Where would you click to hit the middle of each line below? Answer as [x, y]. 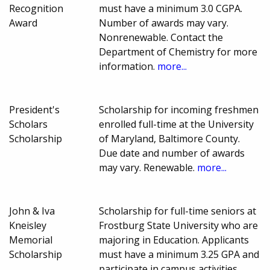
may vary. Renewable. [148, 167]
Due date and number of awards [172, 153]
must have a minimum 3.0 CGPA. [171, 8]
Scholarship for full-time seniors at [178, 211]
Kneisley [28, 225]
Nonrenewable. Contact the [161, 37]
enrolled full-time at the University [177, 124]
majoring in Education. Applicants [174, 240]
